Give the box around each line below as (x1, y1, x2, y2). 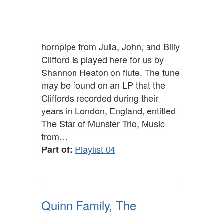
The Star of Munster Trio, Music (41, 117, 165, 130)
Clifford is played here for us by (41, 53, 164, 66)
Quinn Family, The (41, 196, 136, 214)
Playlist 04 (75, 143, 115, 156)
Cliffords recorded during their (41, 91, 158, 105)
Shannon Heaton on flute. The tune (41, 66, 180, 79)
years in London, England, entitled (41, 104, 176, 117)
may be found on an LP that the (41, 78, 165, 92)
